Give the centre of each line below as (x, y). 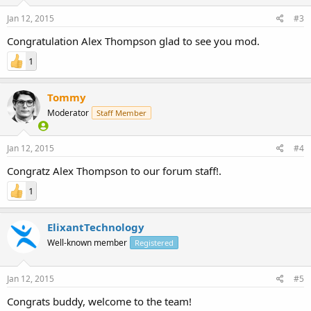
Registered (154, 243)
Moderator (68, 112)
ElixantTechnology (96, 227)
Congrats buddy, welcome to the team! (99, 301)
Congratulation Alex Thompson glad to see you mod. (133, 41)
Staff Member (121, 112)
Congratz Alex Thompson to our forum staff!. (114, 171)
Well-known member (87, 243)
